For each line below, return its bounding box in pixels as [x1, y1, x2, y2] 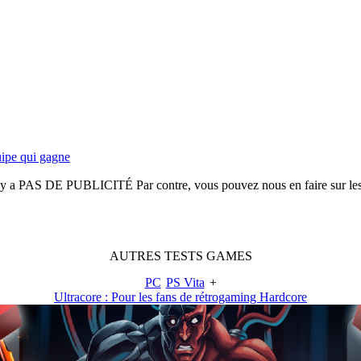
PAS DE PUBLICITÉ [18, 177, 133, 192]
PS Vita [165, 275, 205, 289]
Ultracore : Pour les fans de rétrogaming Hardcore [54, 289, 307, 304]
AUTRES [109, 248, 164, 263]
